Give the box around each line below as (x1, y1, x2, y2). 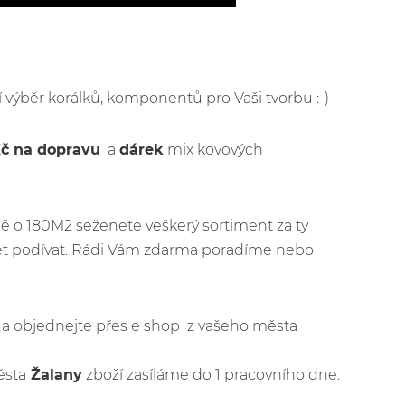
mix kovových (164, 141, 263, 158)
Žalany (26, 366, 82, 383)
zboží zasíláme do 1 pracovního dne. (82, 366, 340, 383)
